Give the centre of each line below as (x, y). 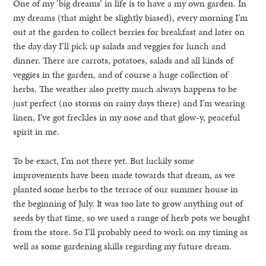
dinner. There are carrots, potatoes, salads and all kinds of (123, 61)
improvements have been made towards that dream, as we (124, 175)
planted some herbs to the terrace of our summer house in (126, 189)
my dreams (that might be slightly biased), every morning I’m (131, 18)
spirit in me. (37, 132)
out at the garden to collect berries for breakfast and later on (129, 32)
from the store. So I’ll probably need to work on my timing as (131, 232)
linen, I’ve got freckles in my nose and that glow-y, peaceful (127, 118)
